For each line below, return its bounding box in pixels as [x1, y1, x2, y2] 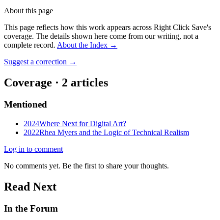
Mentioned [4, 99, 47, 110]
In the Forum [4, 203, 58, 214]
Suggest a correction [4, 57, 67, 66]
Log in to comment [4, 144, 63, 153]
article [68, 76, 104, 89]
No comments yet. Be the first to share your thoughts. [4, 161, 169, 170]
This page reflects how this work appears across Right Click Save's [4, 23, 211, 32]
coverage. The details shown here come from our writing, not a [4, 32, 198, 41]
